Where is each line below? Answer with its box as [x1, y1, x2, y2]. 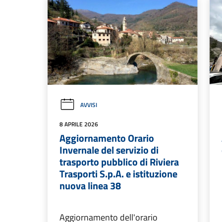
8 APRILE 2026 [59, 119, 98, 129]
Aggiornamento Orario [59, 130, 154, 146]
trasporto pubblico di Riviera [59, 154, 179, 170]
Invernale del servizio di [59, 142, 159, 158]
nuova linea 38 [59, 178, 121, 194]
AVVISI [80, 100, 97, 110]
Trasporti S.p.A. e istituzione [59, 166, 177, 182]
